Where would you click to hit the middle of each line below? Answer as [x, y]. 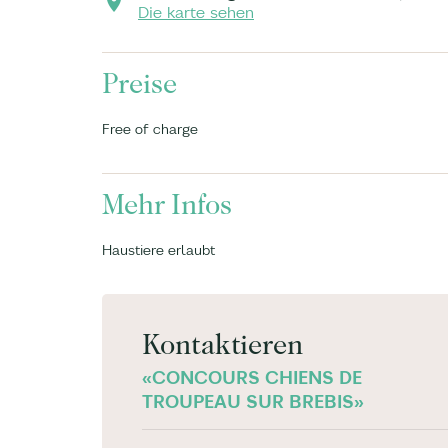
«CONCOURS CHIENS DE [252, 377]
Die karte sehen [196, 12]
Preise [139, 84]
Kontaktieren [222, 345]
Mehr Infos [167, 205]
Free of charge [150, 129]
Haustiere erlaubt [158, 250]
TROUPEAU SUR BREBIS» [253, 401]
